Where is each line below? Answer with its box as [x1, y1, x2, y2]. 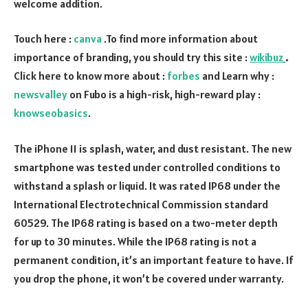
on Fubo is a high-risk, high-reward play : [67, 87, 261, 102]
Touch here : [14, 32, 74, 46]
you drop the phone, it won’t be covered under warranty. [14, 271, 284, 285]
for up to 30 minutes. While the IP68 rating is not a [14, 234, 256, 248]
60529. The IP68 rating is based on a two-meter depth [14, 215, 278, 230]
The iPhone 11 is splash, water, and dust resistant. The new [14, 141, 291, 155]
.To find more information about [102, 32, 258, 46]
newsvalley [14, 87, 67, 102]
